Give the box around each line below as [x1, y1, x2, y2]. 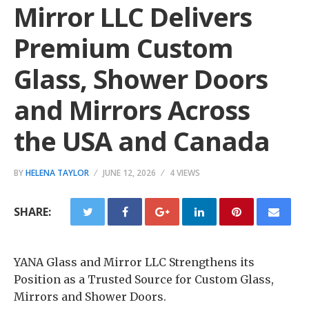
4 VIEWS [170, 167, 200, 179]
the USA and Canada [14, 123, 270, 159]
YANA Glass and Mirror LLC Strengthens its [14, 255, 255, 269]
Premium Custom [14, 30, 233, 66]
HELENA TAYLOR [26, 167, 89, 179]
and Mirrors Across [14, 92, 250, 128]
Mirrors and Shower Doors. [14, 290, 166, 303]
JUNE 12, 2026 [103, 167, 156, 179]
